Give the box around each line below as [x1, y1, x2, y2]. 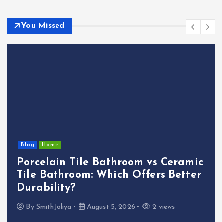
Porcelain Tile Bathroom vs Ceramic [17, 157, 203, 168]
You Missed [21, 21, 65, 30]
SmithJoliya [36, 203, 72, 211]
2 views [150, 203, 175, 211]
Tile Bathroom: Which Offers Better [17, 170, 201, 181]
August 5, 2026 [84, 203, 135, 211]
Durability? [17, 183, 76, 194]
